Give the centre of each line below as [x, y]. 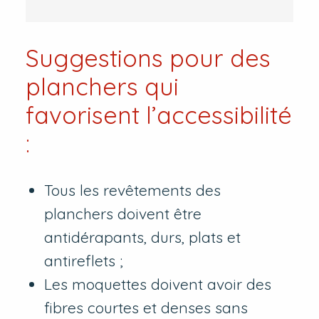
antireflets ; [84, 261]
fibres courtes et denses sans [146, 308]
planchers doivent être [123, 214]
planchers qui [102, 87]
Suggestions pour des [148, 58]
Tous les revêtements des [133, 190]
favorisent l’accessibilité [158, 115]
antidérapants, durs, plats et [143, 237]
